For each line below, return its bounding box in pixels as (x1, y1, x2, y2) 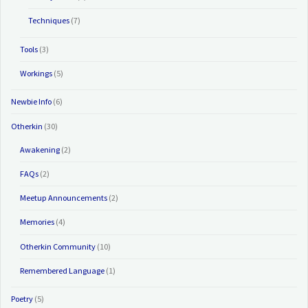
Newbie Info (11, 96, 52, 107)
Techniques (27, 15, 69, 26)
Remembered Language (19, 265, 104, 276)
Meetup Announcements (19, 192, 107, 203)
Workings (19, 67, 52, 78)
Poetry (11, 294, 34, 305)
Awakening (19, 144, 60, 155)
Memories (19, 217, 54, 228)
